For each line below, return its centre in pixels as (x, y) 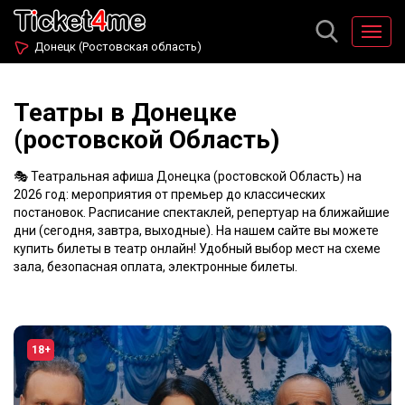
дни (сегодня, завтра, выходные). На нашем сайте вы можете (196, 231)
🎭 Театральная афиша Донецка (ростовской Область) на (188, 176)
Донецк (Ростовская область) (118, 47)
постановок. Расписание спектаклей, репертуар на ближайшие (202, 212)
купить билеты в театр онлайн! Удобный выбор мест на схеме (197, 249)
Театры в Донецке (125, 113)
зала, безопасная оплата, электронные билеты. (155, 267)
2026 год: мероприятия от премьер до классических (170, 194)
